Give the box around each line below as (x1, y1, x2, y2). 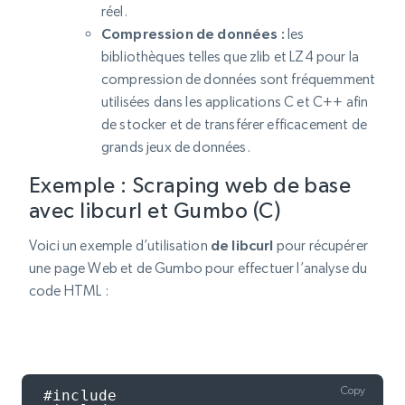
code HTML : (29, 282, 108, 299)
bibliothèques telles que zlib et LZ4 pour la (101, 48, 360, 65)
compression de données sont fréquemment (101, 71, 376, 88)
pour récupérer (273, 237, 368, 254)
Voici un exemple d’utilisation (29, 237, 211, 254)
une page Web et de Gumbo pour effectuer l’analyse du (29, 259, 368, 277)
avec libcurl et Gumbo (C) (29, 198, 281, 222)
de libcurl (210, 237, 274, 253)
